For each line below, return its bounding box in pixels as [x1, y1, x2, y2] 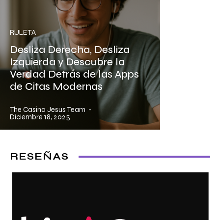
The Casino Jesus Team [10, 105, 85, 114]
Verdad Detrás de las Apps [10, 68, 139, 81]
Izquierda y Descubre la [10, 56, 125, 69]
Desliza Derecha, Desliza [10, 44, 130, 56]
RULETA [10, 28, 36, 37]
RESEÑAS [10, 150, 69, 163]
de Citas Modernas [10, 81, 103, 93]
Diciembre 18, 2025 [10, 112, 70, 122]
